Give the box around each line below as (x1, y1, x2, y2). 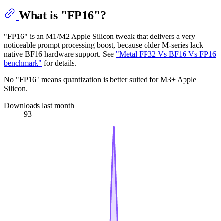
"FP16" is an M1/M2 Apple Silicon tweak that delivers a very (4, 32, 195, 40)
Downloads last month (4, 101, 74, 110)
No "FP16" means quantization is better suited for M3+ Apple (4, 75, 196, 84)
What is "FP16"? (19, 9, 106, 22)
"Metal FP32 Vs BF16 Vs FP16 (116, 49, 216, 58)
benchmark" (4, 58, 42, 67)
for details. (42, 58, 76, 67)
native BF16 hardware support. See (4, 49, 116, 58)
